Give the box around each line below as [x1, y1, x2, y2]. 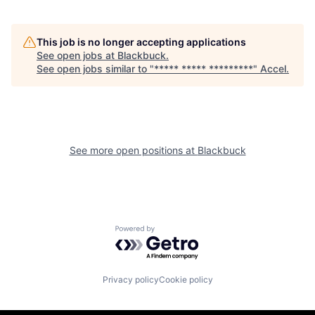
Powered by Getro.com [115, 225, 238, 240]
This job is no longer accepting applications [37, 36, 246, 48]
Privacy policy [102, 274, 159, 285]
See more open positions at [69, 144, 198, 156]
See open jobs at [37, 49, 117, 61]
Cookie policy [158, 274, 213, 285]
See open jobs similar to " [37, 63, 154, 75]
